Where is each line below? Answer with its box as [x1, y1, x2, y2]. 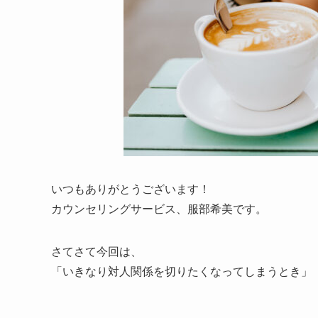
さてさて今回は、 [51, 242, 142, 259]
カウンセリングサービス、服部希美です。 [51, 199, 267, 216]
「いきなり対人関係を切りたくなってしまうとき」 [51, 262, 312, 279]
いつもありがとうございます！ [51, 180, 210, 197]
